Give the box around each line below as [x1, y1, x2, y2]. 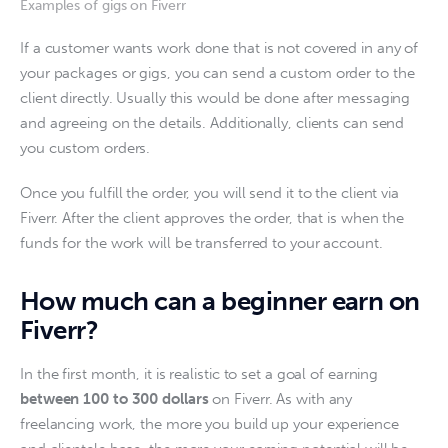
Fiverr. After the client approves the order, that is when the [20, 208, 408, 227]
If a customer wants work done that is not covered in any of [20, 39, 423, 58]
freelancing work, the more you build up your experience [20, 415, 403, 434]
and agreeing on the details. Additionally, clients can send [20, 114, 409, 133]
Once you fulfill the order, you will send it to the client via [20, 183, 403, 202]
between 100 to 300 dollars [20, 390, 209, 409]
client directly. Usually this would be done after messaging [20, 89, 415, 108]
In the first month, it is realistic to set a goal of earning [20, 365, 383, 384]
